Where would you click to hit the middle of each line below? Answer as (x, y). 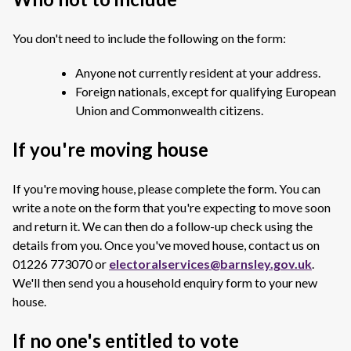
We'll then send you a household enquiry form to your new (165, 282)
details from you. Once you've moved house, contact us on (166, 245)
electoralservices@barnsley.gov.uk (210, 264)
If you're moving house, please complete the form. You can (166, 188)
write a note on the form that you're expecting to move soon (172, 207)
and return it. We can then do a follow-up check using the (163, 226)
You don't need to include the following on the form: (149, 38)
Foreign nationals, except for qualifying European (206, 91)
